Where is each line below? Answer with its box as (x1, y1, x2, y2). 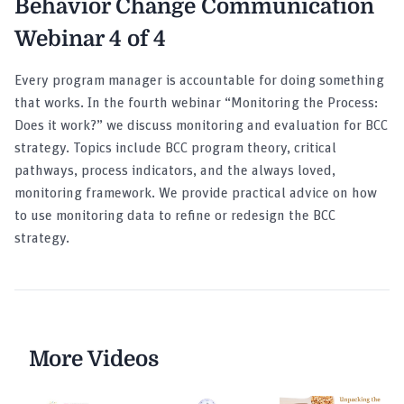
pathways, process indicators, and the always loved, (14, 163, 335, 178)
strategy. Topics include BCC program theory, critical (14, 141, 336, 155)
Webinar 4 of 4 (14, 26, 166, 51)
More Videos (29, 346, 159, 372)
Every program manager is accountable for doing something (14, 73, 384, 87)
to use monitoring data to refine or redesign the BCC (14, 208, 335, 223)
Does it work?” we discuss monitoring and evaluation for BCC (14, 118, 388, 133)
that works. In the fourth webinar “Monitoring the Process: (14, 96, 378, 110)
